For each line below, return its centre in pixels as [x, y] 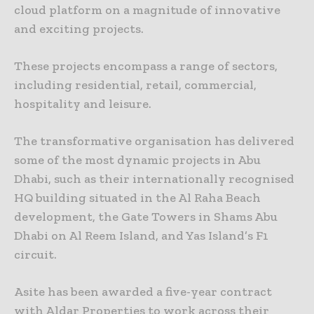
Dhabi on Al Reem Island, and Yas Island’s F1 [141, 236]
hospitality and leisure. [83, 104]
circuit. [35, 255]
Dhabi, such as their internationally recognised [154, 179]
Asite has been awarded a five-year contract [143, 292]
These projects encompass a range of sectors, [146, 66]
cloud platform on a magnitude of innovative [147, 10]
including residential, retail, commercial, [135, 85]
